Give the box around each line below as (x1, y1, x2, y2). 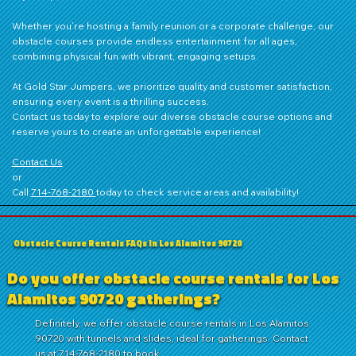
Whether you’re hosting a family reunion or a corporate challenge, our (11, 19, 334, 32)
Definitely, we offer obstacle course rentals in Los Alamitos (35, 316, 310, 329)
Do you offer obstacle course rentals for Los (7, 265, 340, 290)
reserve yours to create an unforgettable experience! (11, 125, 261, 137)
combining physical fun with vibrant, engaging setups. (11, 49, 258, 62)
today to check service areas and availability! (95, 185, 299, 198)
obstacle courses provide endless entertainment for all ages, (11, 34, 297, 47)
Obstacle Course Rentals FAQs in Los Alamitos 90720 (14, 236, 242, 250)
